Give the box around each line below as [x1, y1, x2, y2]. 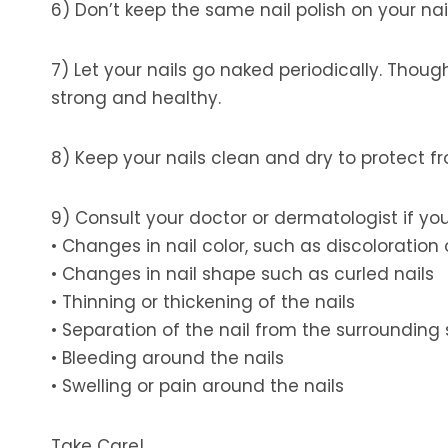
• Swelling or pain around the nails [51, 374, 344, 398]
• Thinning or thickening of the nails [51, 290, 355, 314]
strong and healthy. [51, 86, 221, 110]
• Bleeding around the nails [51, 346, 284, 370]
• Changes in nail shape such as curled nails [51, 262, 434, 286]
